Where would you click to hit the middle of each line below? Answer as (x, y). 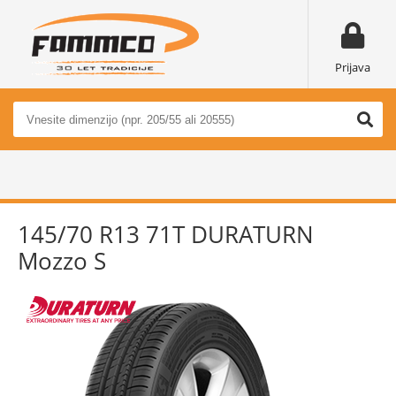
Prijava (352, 67)
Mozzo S (62, 261)
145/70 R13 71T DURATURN (166, 234)
